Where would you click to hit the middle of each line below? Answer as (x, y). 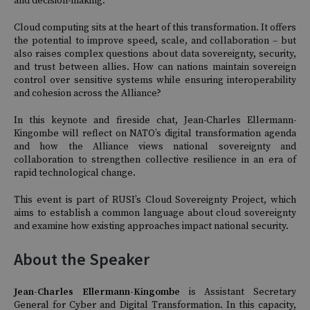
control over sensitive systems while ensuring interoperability (155, 81)
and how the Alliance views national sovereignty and (155, 147)
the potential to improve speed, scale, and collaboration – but (155, 41)
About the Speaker (82, 259)
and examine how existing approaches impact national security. (152, 227)
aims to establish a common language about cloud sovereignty (155, 213)
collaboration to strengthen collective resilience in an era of (155, 160)
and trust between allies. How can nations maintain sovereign (155, 67)
